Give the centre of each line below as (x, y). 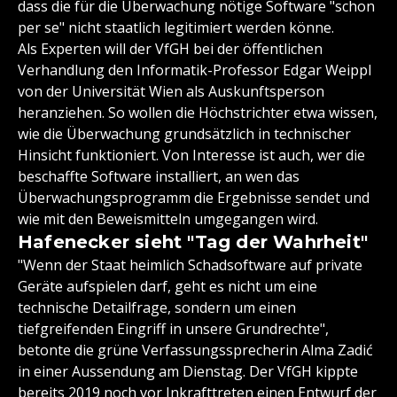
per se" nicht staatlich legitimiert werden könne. (176, 28)
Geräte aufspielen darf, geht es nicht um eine (167, 287)
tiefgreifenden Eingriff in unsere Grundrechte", (173, 329)
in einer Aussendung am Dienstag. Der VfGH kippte (188, 372)
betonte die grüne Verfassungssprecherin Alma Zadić (195, 350)
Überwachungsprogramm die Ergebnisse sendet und (194, 198)
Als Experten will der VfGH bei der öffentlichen (170, 49)
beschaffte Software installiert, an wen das (159, 177)
